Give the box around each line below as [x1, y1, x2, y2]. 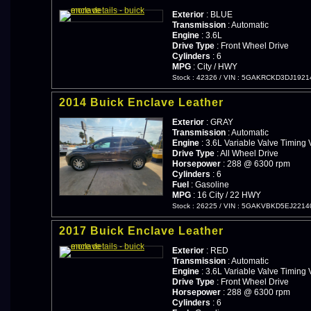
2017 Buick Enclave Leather [59, 224, 224, 237]
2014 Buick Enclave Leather [59, 96, 224, 108]
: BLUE [204, 9, 233, 19]
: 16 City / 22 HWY [191, 190, 261, 200]
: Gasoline [189, 179, 229, 190]
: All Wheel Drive [215, 148, 278, 158]
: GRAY [204, 117, 233, 127]
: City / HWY [191, 61, 237, 72]
